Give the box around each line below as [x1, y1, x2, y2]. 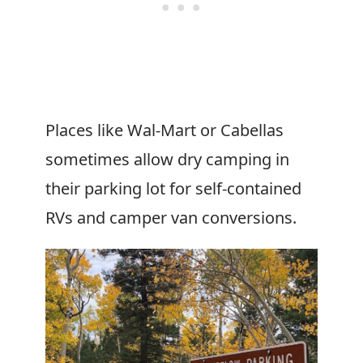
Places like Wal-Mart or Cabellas [45, 119, 284, 141]
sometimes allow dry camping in [45, 148, 289, 170]
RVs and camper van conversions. [45, 207, 297, 228]
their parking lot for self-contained [45, 177, 301, 199]
